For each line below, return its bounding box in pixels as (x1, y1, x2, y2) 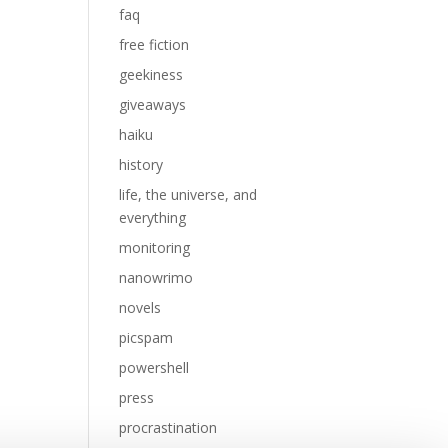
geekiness (119, 64, 184, 84)
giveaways (119, 94, 187, 114)
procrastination (119, 417, 218, 437)
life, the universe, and (119, 184, 258, 204)
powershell (119, 357, 190, 377)
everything (119, 207, 187, 227)
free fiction (119, 34, 190, 54)
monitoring (119, 237, 191, 257)
